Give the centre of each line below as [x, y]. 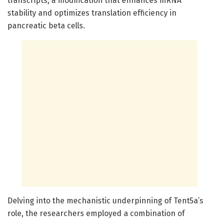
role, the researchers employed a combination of [96, 213]
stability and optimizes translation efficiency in [92, 13]
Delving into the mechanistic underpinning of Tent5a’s [105, 200]
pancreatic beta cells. [46, 25]
